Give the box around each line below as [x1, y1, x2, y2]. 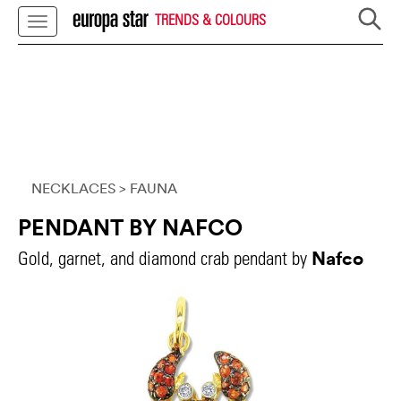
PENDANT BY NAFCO [18, 213, 243, 242]
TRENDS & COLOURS [151, 10, 266, 28]
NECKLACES [31, 179, 115, 197]
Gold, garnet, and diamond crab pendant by [18, 247, 311, 269]
